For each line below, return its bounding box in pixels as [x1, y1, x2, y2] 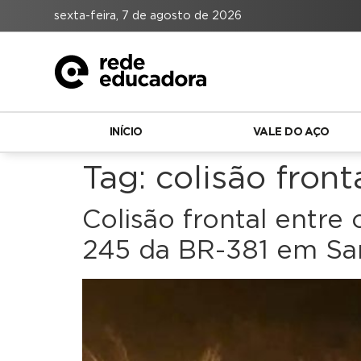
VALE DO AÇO [252, 127, 330, 138]
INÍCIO [109, 127, 143, 138]
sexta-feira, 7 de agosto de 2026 [54, 9, 243, 22]
